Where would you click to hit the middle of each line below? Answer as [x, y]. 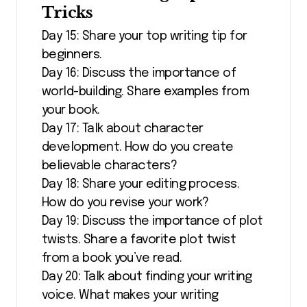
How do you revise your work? [125, 202]
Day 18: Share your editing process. [141, 184]
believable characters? [110, 165]
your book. [71, 110]
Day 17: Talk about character [123, 128]
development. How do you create [138, 147]
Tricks [67, 13]
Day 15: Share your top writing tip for [145, 36]
